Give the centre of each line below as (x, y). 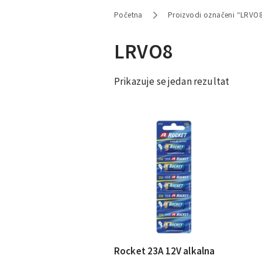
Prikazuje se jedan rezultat (172, 81)
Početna (128, 15)
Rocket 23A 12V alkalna (165, 251)
